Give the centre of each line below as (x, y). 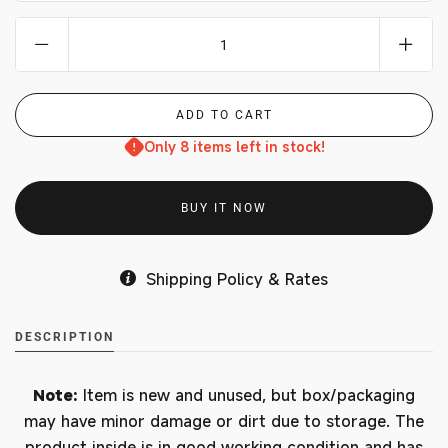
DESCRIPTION (64, 337)
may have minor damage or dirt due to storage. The (224, 421)
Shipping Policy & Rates (237, 279)
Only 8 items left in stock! (234, 146)
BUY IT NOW (224, 208)
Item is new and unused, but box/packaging (249, 395)
